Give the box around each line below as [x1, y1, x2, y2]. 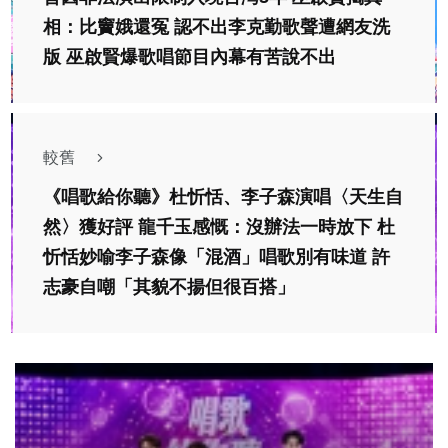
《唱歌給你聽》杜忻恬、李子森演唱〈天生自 [43, 187, 403, 208]
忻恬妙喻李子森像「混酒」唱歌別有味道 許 [43, 247, 390, 268]
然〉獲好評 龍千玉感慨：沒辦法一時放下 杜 [43, 217, 395, 238]
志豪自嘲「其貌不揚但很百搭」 [43, 277, 295, 298]
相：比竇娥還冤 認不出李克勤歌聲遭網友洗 [43, 17, 390, 38]
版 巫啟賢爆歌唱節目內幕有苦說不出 [43, 47, 336, 68]
